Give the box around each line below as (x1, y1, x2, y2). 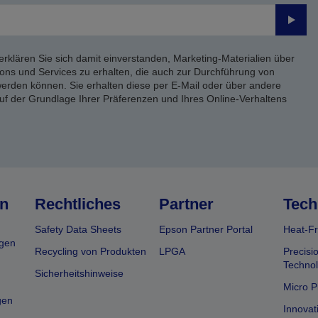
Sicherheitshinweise (35, 267, 124, 279)
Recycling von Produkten (35, 245, 147, 257)
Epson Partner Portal (158, 223, 253, 235)
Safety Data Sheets (35, 223, 122, 235)
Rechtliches (35, 194, 121, 213)
